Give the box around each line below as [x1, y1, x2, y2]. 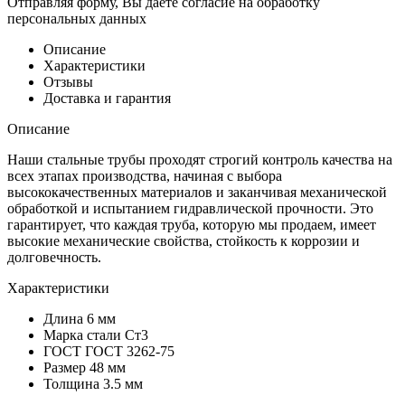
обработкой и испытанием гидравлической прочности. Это [7, 201, 373, 217]
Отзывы [43, 74, 93, 90]
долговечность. [7, 250, 101, 266]
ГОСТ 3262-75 [85, 344, 174, 360]
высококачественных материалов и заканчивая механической [7, 184, 387, 201]
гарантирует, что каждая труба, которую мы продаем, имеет [7, 217, 376, 233]
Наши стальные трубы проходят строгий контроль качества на [7, 152, 392, 168]
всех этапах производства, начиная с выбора [7, 168, 282, 184]
